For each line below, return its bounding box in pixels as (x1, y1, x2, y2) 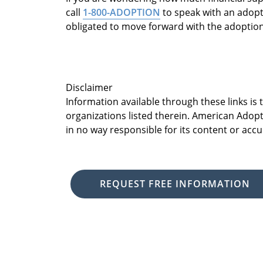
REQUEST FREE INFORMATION (100, 177, 250, 191)
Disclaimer (66, 80, 113, 94)
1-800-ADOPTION (83, 5, 160, 19)
